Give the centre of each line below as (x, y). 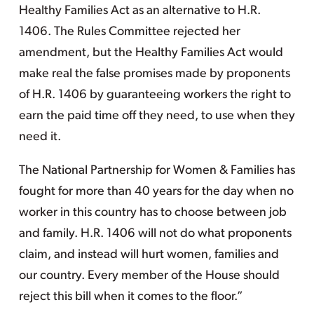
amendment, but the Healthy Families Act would (151, 53)
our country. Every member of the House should (149, 276)
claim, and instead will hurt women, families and (149, 255)
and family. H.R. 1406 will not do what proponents (155, 234)
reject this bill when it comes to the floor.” (131, 297)
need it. (40, 137)
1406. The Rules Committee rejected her (129, 32)
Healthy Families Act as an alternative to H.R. (139, 11)
